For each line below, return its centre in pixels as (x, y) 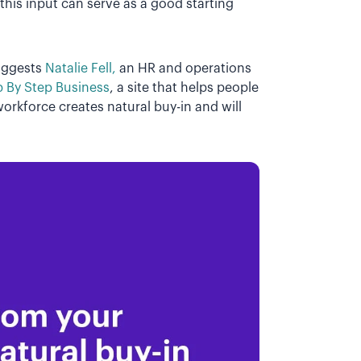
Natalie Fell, (81, 68)
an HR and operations (184, 68)
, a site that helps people (184, 87)
